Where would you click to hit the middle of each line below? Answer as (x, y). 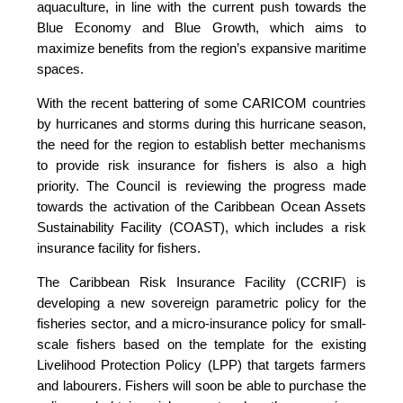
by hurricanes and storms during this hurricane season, (201, 123)
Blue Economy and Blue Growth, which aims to (201, 27)
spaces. (61, 68)
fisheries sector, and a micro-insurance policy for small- (201, 323)
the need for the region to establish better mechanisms (201, 144)
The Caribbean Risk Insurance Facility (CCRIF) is (201, 282)
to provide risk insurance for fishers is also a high (201, 165)
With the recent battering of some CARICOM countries (201, 103)
